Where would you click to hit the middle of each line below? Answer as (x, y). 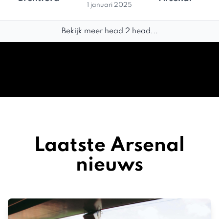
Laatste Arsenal (109, 146)
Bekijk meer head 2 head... (109, 31)
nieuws (109, 165)
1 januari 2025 (109, 5)
